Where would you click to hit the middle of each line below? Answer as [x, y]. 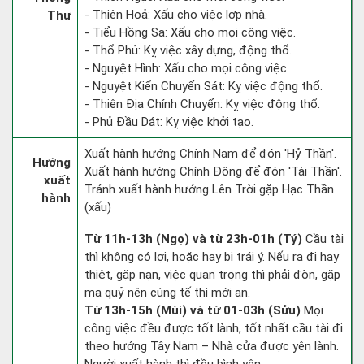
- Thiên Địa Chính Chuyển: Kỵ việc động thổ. [202, 104]
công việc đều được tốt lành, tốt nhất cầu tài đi [214, 328]
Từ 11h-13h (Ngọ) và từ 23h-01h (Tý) [193, 239]
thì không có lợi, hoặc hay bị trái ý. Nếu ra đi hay [212, 257]
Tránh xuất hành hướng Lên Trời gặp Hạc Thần [209, 189]
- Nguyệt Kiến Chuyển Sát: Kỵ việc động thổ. [204, 86]
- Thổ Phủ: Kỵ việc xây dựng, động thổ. [188, 50]
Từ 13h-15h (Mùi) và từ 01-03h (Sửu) [193, 310]
